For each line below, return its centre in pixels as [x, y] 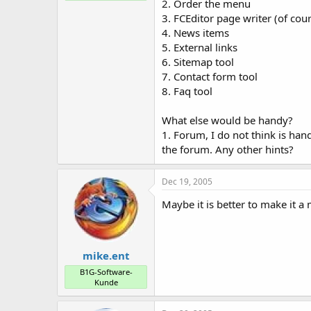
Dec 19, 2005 [187, 182]
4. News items [195, 33]
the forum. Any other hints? [228, 149]
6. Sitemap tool [198, 62]
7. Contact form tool [210, 76]
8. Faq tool [187, 91]
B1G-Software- [106, 271]
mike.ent [106, 255]
